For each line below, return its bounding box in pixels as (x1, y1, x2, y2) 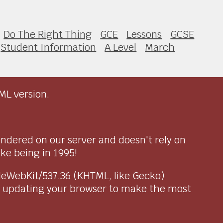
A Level (105, 40, 137, 54)
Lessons (126, 27, 162, 41)
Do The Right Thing (3, 27, 92, 41)
